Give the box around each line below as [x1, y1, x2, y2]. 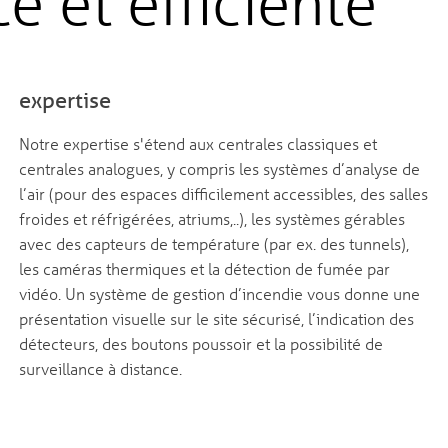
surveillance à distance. [18, 358, 182, 380]
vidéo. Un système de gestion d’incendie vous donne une [18, 283, 420, 305]
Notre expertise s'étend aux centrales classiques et [18, 133, 377, 155]
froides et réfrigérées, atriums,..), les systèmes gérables [18, 208, 405, 230]
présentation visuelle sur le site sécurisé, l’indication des [18, 308, 414, 330]
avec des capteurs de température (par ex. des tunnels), [18, 233, 409, 255]
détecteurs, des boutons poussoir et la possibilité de [18, 333, 383, 355]
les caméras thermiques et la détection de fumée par [18, 258, 390, 280]
